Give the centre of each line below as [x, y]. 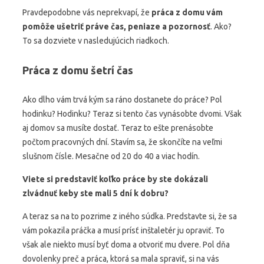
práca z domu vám [187, 12]
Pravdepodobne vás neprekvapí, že [87, 12]
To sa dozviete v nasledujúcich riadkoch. [96, 41]
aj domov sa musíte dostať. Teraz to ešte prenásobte [118, 128]
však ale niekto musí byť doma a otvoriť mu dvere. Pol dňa [126, 245]
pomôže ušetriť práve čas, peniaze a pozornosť [116, 27]
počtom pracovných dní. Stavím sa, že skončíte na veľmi [122, 142]
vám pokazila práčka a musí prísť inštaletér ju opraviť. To [123, 230]
